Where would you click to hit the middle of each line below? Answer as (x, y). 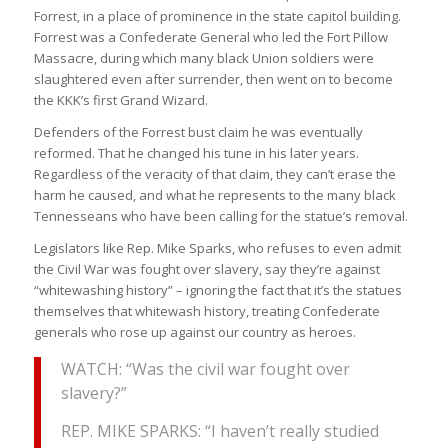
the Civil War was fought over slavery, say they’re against (206, 269)
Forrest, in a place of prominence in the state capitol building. (217, 16)
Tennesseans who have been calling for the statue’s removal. (220, 216)
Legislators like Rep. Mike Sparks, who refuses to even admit (217, 248)
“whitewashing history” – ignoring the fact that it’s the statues (217, 290)
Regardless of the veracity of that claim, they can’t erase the (214, 174)
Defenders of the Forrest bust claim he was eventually (198, 132)
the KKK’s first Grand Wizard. (120, 100)
